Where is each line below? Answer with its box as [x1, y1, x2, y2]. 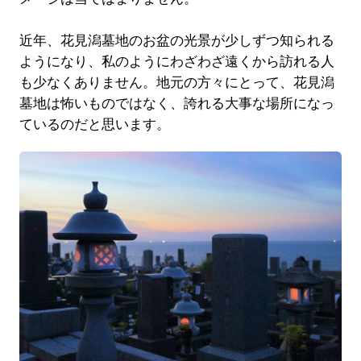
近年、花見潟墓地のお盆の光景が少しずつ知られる [19, 32, 334, 48]
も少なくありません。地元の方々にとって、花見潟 [19, 74, 334, 90]
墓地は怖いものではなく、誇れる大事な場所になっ [19, 95, 334, 111]
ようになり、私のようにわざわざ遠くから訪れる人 [19, 53, 334, 69]
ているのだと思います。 [19, 116, 170, 132]
